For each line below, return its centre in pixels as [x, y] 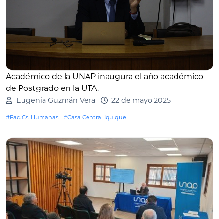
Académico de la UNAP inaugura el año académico [105, 77]
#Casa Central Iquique [95, 118]
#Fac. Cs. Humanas [32, 118]
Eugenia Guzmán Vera [55, 100]
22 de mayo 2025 [141, 100]
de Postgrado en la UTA [52, 88]
